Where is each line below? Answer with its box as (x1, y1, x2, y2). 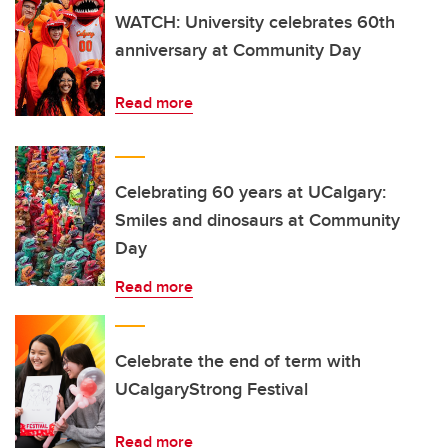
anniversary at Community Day (115, 37, 361, 63)
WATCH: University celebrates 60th (115, 9, 395, 35)
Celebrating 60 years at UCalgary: (115, 179, 386, 205)
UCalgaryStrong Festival (115, 376, 308, 402)
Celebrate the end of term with (115, 348, 361, 374)
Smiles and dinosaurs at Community (115, 207, 400, 233)
